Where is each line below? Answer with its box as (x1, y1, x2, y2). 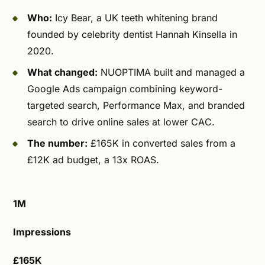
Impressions (13, 226, 71, 238)
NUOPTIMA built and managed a (98, 66, 245, 78)
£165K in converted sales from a (88, 137, 235, 149)
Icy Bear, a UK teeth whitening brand (52, 12, 218, 24)
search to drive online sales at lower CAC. (27, 116, 215, 128)
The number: (27, 137, 88, 149)
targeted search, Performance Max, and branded (27, 99, 245, 111)
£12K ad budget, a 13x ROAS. (27, 154, 159, 166)
